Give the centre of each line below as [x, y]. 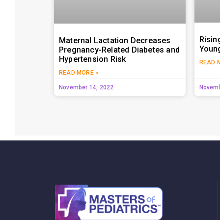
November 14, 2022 [86, 87]
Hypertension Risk [93, 59]
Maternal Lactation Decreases [115, 40]
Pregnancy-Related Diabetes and [119, 50]
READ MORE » [79, 72]
